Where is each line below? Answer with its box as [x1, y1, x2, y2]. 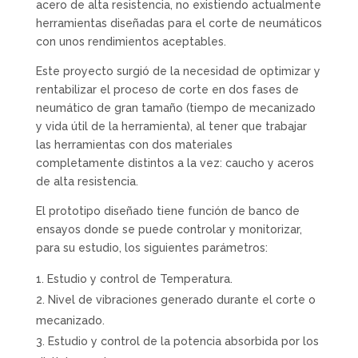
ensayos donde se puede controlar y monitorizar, [35, 223, 302, 237]
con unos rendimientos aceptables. [35, 35, 226, 49]
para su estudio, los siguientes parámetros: [35, 241, 268, 255]
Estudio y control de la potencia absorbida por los [47, 335, 319, 348]
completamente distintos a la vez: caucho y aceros [35, 157, 314, 170]
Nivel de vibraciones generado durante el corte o [47, 293, 316, 307]
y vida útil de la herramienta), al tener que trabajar [35, 120, 307, 133]
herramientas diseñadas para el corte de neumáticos [35, 17, 322, 30]
